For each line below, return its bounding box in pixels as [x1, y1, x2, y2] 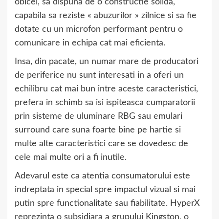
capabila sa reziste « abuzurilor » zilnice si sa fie [15, 11, 197, 20]
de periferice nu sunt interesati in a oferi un [15, 71, 184, 80]
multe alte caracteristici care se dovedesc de [15, 139, 188, 148]
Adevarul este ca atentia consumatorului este [15, 172, 190, 180]
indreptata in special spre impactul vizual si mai [15, 185, 196, 194]
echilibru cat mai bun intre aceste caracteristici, [15, 85, 198, 93]
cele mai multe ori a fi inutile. [15, 153, 127, 162]
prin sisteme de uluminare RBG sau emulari [15, 112, 182, 121]
